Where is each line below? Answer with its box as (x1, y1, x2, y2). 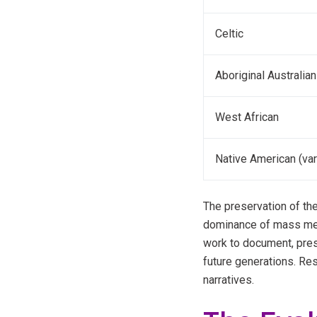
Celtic (215, 26, 243, 40)
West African (215, 110, 279, 124)
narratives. (203, 272, 254, 287)
